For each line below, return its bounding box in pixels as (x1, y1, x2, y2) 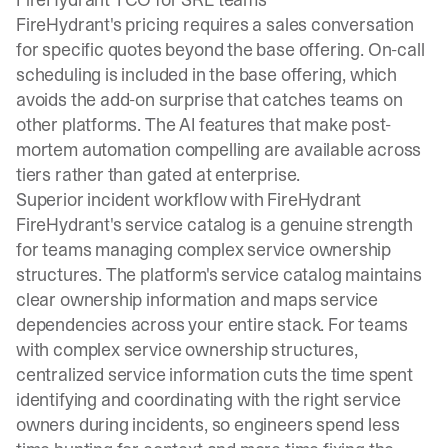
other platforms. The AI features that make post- (16, 112, 391, 137)
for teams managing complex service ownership (16, 237, 392, 262)
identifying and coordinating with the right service (16, 387, 401, 412)
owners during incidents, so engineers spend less (16, 412, 400, 437)
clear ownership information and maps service (16, 287, 379, 312)
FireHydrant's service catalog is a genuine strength (16, 212, 413, 237)
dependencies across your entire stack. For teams (16, 312, 408, 337)
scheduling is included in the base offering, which (16, 62, 398, 87)
